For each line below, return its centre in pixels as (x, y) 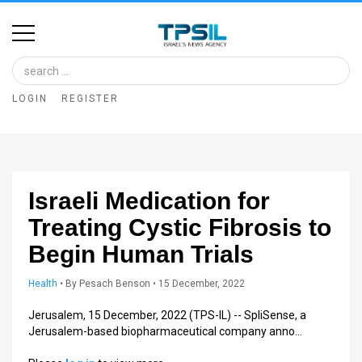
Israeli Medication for (149, 200)
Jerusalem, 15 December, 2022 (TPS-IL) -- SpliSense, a (167, 315)
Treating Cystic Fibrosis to (180, 227)
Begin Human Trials (141, 254)
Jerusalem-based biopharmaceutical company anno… (165, 331)
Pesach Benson (115, 283)
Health (43, 283)
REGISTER (90, 98)
